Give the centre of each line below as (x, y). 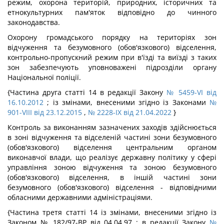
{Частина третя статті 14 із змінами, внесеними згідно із (112, 212)
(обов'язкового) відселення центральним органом (112, 147)
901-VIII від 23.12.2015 (45, 112)
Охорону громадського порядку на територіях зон (112, 37)
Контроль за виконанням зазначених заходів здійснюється (112, 127)
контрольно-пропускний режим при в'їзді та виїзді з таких (112, 57)
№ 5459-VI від (191, 92)
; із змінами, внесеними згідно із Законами (126, 102)
